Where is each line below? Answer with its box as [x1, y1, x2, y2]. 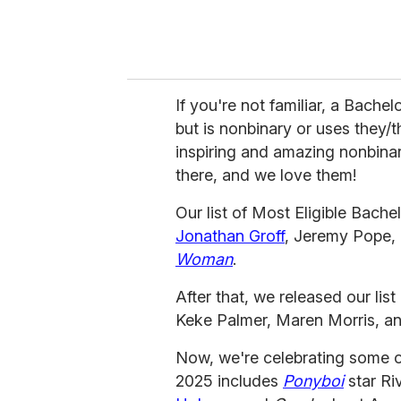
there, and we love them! [175, 166, 356, 185]
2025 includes [175, 371, 283, 391]
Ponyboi [283, 371, 344, 391]
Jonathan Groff [175, 226, 285, 246]
